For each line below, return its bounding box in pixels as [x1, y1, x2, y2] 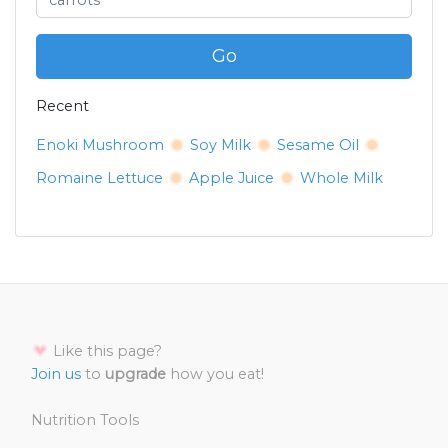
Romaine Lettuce [36, 169, 163, 188]
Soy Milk [190, 136, 251, 155]
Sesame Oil [277, 136, 359, 155]
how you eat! [166, 365, 264, 384]
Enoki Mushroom [36, 136, 164, 155]
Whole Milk [300, 169, 383, 188]
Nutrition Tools [31, 411, 139, 430]
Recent [36, 97, 89, 116]
